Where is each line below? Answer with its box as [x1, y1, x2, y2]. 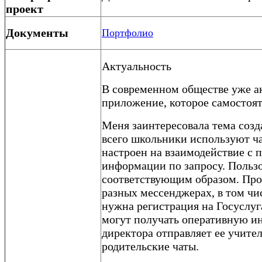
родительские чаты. [102, 239, 202, 253]
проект [6, 2, 43, 15]
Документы [6, 26, 68, 39]
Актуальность [102, 59, 171, 73]
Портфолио [102, 26, 153, 39]
